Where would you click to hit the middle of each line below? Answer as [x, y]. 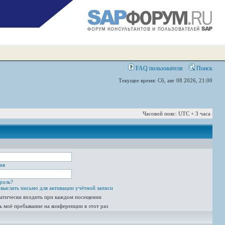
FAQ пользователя [158, 68]
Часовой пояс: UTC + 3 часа [177, 114]
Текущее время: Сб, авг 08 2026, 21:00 [165, 80]
